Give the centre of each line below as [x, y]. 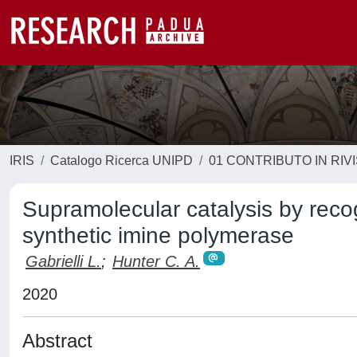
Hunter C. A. [156, 261]
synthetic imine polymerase [158, 235]
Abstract [57, 340]
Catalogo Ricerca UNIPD [122, 161]
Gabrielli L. [63, 261]
